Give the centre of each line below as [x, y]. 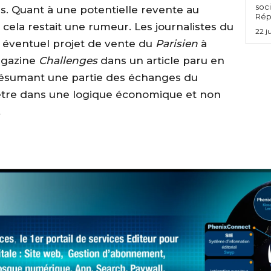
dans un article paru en [162, 60]
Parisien [177, 43]
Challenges [70, 60]
